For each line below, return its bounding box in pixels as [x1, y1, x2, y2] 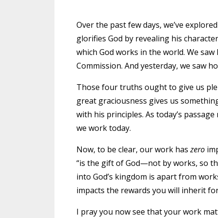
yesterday [141, 60, 176, 71]
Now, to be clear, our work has [76, 144, 190, 155]
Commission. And [76, 60, 141, 71]
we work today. [76, 123, 131, 133]
